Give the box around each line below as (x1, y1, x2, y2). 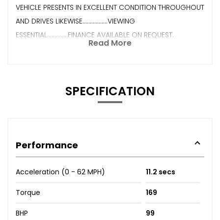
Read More (88, 37, 132, 49)
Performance (16, 138, 78, 151)
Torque (16, 187, 40, 197)
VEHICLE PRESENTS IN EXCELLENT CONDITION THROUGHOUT (16, 2, 204, 12)
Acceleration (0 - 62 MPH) (16, 166, 105, 177)
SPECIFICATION (65, 82, 155, 99)
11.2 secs (145, 166, 175, 177)
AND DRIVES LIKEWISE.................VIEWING (16, 16, 135, 26)
